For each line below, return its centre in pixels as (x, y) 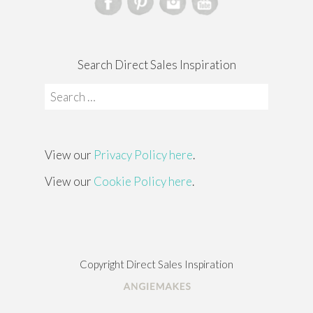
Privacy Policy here (143, 154)
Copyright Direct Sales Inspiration (156, 264)
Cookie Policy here (143, 182)
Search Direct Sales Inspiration (156, 65)
